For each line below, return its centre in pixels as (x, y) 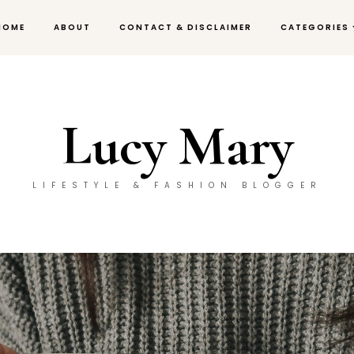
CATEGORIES (315, 27)
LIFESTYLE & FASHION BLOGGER (177, 185)
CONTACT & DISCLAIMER (186, 27)
